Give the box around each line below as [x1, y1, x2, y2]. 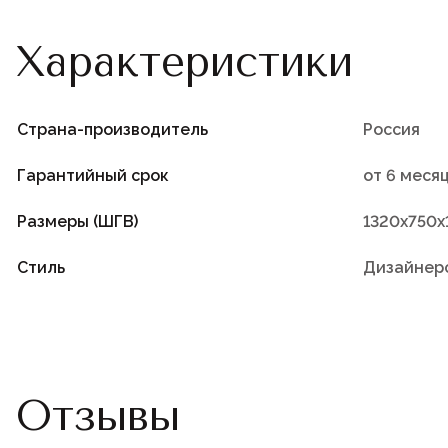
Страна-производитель [17, 119, 208, 139]
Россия [363, 119, 420, 139]
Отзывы [16, 390, 180, 441]
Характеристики [16, 36, 353, 87]
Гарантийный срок [17, 165, 169, 185]
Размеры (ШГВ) [17, 211, 138, 231]
